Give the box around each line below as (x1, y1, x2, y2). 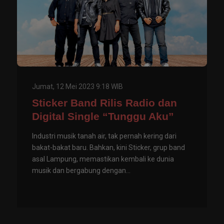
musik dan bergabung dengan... (32, 166, 130, 175)
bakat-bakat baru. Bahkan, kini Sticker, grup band (32, 143, 185, 152)
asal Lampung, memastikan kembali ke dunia (32, 155, 174, 163)
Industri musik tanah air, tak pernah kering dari (32, 132, 176, 140)
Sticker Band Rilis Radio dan (32, 97, 177, 109)
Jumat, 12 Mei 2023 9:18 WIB (32, 82, 123, 91)
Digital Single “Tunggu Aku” (32, 110, 174, 122)
